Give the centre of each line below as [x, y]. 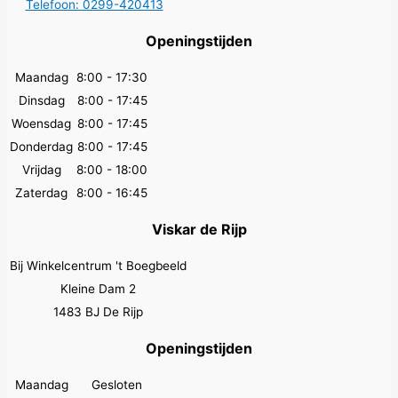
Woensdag [41, 124]
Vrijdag [41, 170]
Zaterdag [41, 193]
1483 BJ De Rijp [98, 312]
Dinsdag [41, 101]
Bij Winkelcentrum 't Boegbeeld [98, 266]
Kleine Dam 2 [98, 289]
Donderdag [41, 147]
